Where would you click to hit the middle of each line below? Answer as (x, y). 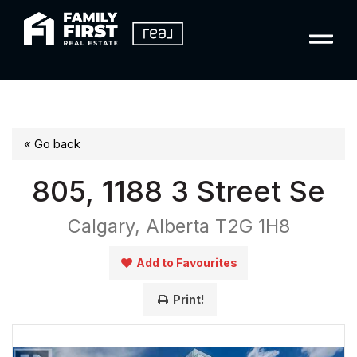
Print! (189, 299)
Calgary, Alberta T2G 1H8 (178, 226)
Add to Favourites (187, 263)
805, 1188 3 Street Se (178, 191)
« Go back (52, 144)
